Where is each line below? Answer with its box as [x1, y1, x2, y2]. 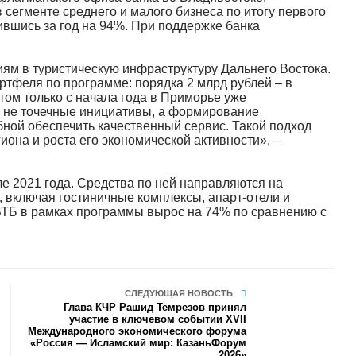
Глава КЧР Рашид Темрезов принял [64, 301, 247, 313]
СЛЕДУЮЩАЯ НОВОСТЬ [125, 288, 234, 298]
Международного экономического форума [28, 325, 247, 337]
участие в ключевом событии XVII [69, 313, 247, 325]
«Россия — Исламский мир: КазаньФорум [30, 337, 247, 349]
